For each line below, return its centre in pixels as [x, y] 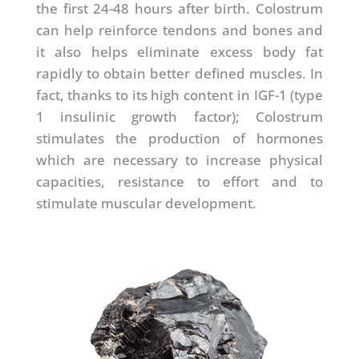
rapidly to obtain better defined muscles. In [179, 73]
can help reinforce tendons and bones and [179, 30]
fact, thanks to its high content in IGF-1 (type [179, 95]
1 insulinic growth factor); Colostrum [179, 116]
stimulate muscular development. [146, 203]
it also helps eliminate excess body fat [179, 51]
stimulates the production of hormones [179, 138]
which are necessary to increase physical [179, 159]
